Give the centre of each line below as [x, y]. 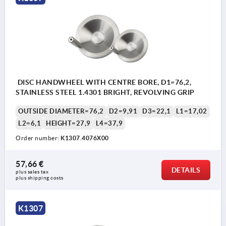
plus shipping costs [40, 178]
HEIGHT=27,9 [68, 123]
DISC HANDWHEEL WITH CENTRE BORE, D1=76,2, [103, 82]
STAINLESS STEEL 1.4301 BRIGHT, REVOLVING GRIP [105, 92]
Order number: [38, 138]
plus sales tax [33, 172]
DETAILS [186, 170]
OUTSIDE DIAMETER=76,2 [61, 111]
